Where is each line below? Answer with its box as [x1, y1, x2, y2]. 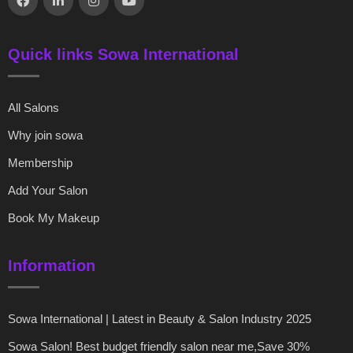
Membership [8, 156, 72, 169]
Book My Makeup [8, 211, 99, 225]
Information [8, 257, 95, 274]
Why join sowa [8, 128, 83, 142]
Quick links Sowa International [8, 46, 239, 63]
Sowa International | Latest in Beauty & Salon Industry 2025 [8, 312, 311, 325]
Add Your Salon [8, 184, 87, 197]
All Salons [8, 101, 59, 114]
